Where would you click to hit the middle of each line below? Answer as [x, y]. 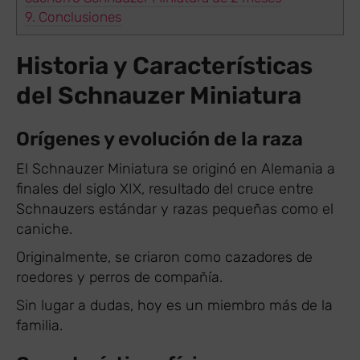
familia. [39, 325]
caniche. [46, 229]
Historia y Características [164, 66]
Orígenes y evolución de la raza [160, 139]
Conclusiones [78, 17]
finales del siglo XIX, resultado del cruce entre [165, 189]
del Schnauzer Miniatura [159, 96]
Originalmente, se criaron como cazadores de [164, 257]
